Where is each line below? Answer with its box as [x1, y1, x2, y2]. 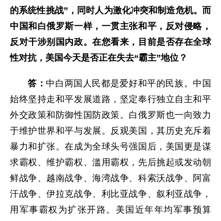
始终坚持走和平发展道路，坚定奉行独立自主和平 [10, 94, 211, 105]
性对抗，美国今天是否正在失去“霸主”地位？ [10, 53, 187, 63]
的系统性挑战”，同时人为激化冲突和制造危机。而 [10, 5, 211, 16]
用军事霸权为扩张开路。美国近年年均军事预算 [10, 205, 211, 215]
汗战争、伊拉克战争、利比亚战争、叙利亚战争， [10, 189, 211, 199]
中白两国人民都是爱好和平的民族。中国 [46, 78, 212, 89]
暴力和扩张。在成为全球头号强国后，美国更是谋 [10, 142, 211, 152]
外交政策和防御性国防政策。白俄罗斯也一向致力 [10, 110, 211, 120]
